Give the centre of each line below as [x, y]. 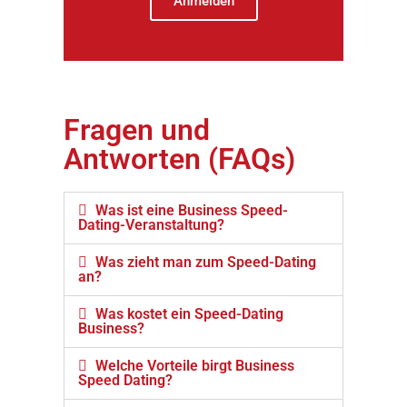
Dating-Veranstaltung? [151, 224]
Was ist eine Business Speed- [192, 210]
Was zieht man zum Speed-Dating [206, 262]
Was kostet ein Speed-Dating [190, 313]
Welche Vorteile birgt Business [195, 365]
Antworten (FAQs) [179, 159]
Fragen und [137, 129]
